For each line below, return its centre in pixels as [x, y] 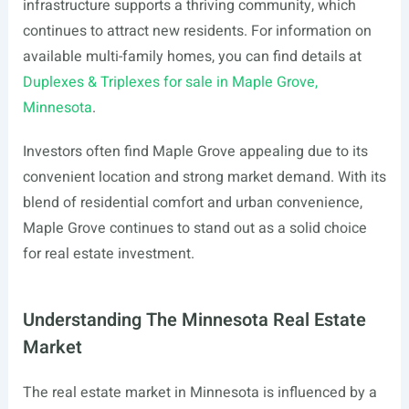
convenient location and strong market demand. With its [204, 177]
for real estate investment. [108, 254]
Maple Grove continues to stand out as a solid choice [194, 228]
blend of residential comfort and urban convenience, [192, 203]
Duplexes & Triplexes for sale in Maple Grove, [170, 82]
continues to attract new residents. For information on [197, 31]
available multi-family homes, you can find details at [192, 57]
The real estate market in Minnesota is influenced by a [199, 393]
